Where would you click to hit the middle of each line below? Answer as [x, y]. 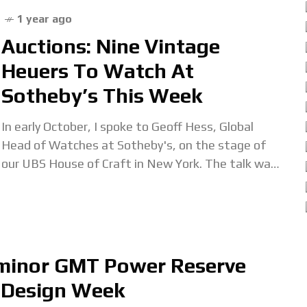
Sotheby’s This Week [102, 96]
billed [16, 182]
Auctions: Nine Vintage [111, 46]
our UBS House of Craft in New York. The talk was [139, 163]
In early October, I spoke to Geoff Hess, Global [127, 126]
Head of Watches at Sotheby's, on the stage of [134, 145]
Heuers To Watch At [98, 71]
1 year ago [45, 19]
